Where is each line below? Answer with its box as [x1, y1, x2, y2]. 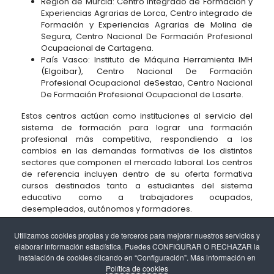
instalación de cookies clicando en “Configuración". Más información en [18, 252, 256, 262]
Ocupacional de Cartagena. [41, 42, 154, 54]
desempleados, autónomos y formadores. [21, 203, 192, 215]
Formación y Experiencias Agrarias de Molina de [41, 19, 253, 31]
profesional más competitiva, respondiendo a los [21, 133, 253, 145]
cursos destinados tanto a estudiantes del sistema [21, 180, 253, 191]
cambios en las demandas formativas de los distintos [21, 145, 253, 157]
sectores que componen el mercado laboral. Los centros [21, 157, 253, 168]
